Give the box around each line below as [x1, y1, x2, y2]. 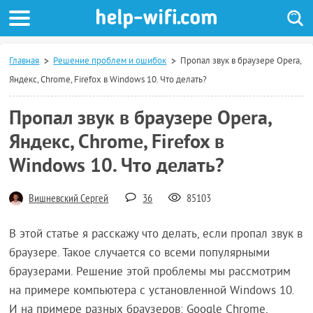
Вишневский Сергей [29, 192, 109, 206]
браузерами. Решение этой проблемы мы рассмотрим [9, 265, 291, 280]
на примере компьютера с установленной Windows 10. [9, 284, 295, 299]
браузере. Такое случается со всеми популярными [9, 246, 270, 261]
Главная [9, 56, 40, 67]
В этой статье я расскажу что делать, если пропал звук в [9, 227, 303, 242]
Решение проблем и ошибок [53, 56, 167, 67]
